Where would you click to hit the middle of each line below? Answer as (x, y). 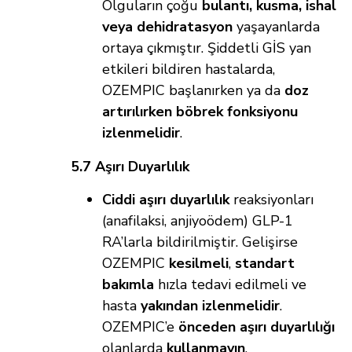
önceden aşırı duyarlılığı (257, 327)
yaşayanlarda (276, 27)
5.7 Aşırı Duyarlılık (130, 167)
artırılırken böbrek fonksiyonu (200, 112)
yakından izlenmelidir (210, 306)
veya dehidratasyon (167, 27)
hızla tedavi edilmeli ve (230, 285)
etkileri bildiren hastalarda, (189, 70)
